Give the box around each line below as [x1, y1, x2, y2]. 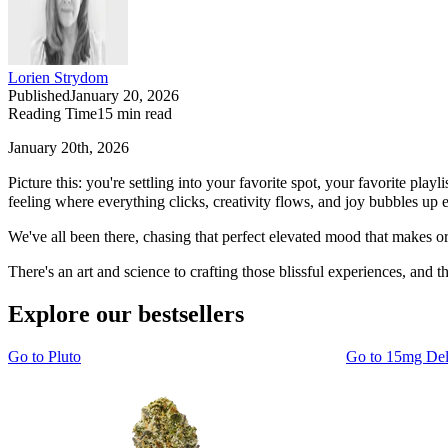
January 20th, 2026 [8, 139, 129, 157]
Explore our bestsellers [8, 301, 244, 328]
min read [113, 105, 172, 123]
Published [8, 87, 70, 105]
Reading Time [8, 105, 97, 123]
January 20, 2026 [70, 87, 179, 105]
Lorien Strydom [8, 69, 108, 87]
